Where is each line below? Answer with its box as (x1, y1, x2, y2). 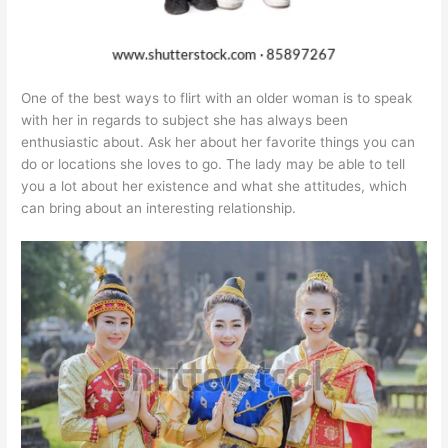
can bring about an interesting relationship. (21, 199, 297, 216)
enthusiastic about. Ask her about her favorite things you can (21, 133, 416, 150)
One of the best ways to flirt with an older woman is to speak (21, 89, 413, 106)
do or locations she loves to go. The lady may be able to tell (21, 155, 406, 172)
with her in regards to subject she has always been (21, 111, 349, 128)
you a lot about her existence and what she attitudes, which (21, 177, 408, 194)
